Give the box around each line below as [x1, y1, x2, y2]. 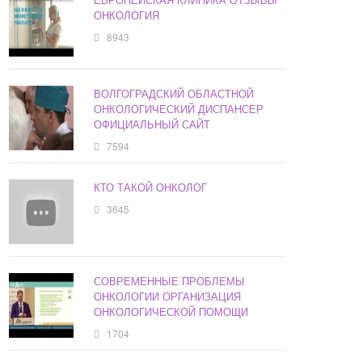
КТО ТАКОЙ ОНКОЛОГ [94, 179, 208, 196]
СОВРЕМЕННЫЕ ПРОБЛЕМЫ [94, 273, 246, 289]
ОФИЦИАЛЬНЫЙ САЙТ [94, 116, 211, 133]
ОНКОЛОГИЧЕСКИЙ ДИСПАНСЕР [94, 101, 264, 117]
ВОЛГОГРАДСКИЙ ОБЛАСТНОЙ [94, 86, 255, 102]
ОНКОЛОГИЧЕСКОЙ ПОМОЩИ [94, 304, 249, 320]
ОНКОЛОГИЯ [94, 7, 160, 23]
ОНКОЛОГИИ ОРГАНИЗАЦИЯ [94, 288, 242, 305]
